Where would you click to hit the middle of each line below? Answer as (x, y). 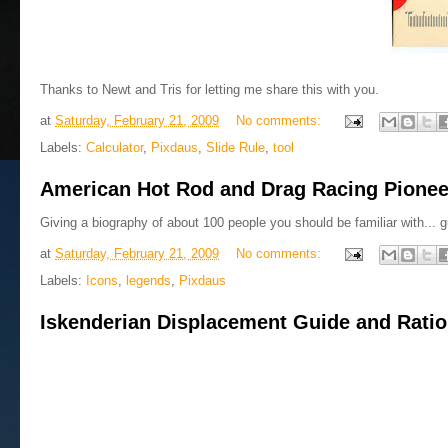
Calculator (114, 147)
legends (148, 280)
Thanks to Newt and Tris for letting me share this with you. (209, 89)
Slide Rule (235, 147)
